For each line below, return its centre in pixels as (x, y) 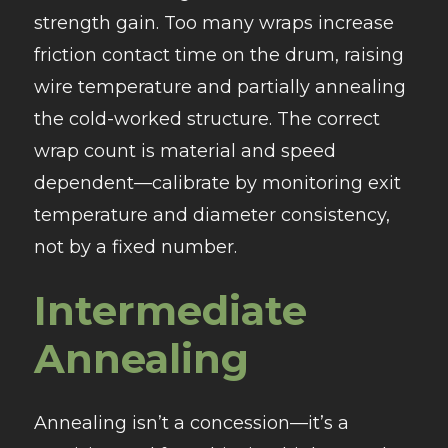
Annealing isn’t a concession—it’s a (191, 423)
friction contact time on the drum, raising (218, 55)
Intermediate (170, 311)
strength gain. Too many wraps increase (213, 23)
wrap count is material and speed (184, 151)
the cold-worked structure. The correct (206, 119)
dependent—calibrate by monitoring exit (217, 183)
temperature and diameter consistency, (211, 215)
